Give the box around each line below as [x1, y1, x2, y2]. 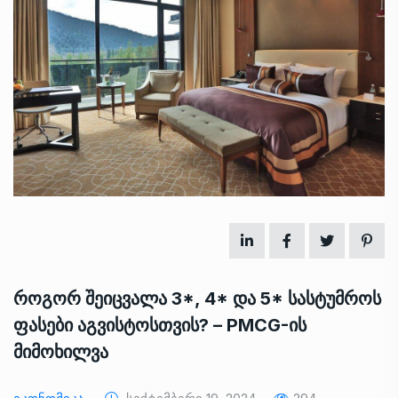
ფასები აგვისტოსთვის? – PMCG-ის [13, 314, 306, 336]
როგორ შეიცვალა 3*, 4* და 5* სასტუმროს [13, 287, 381, 309]
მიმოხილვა [13, 340, 108, 362]
